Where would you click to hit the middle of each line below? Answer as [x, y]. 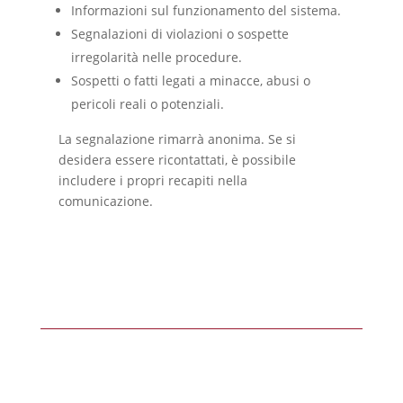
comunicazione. [105, 201]
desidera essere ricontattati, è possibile [177, 160]
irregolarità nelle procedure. [156, 57]
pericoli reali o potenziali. [147, 104]
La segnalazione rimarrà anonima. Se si [177, 139]
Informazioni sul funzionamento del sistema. [206, 10]
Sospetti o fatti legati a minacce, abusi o [190, 81]
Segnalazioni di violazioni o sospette [179, 34]
